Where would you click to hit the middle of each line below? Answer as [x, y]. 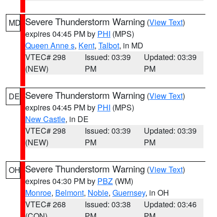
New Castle [45, 119]
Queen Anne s [50, 45]
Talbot [109, 45]
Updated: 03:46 [170, 204]
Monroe [38, 193]
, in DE [77, 119]
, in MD [131, 45]
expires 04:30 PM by [61, 181]
